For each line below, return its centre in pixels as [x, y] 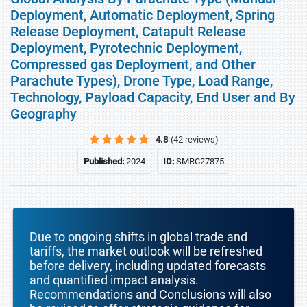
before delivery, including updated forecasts [148, 266]
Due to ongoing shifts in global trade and [138, 237]
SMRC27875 [200, 161]
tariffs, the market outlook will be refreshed [146, 251]
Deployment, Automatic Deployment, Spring [143, 15]
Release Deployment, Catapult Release [128, 32]
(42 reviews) [195, 139]
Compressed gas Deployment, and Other [133, 64]
